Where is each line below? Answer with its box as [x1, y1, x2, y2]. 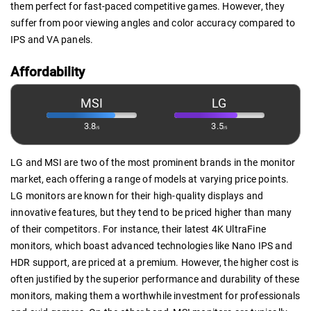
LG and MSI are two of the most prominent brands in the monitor [10, 157, 296, 169]
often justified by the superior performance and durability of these [10, 274, 300, 285]
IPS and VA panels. [10, 33, 94, 45]
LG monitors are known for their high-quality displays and [10, 190, 264, 202]
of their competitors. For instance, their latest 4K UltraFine [10, 224, 266, 235]
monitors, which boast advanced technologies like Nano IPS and [10, 240, 292, 252]
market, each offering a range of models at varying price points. [10, 174, 289, 185]
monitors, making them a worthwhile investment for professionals [10, 290, 301, 302]
